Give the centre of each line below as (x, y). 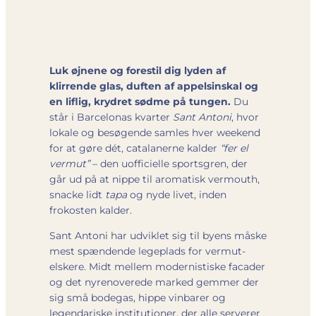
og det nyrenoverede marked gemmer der (154, 282)
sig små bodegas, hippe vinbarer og (138, 297)
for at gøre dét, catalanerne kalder (135, 148)
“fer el (234, 148)
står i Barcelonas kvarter (111, 117)
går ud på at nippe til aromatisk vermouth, (154, 179)
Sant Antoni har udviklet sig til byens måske (158, 235)
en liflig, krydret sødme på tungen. (140, 101)
